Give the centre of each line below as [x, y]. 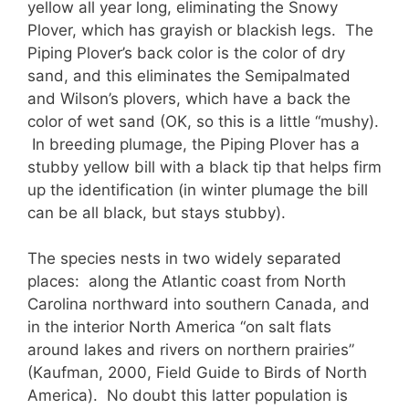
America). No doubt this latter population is [188, 396]
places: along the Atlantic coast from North [187, 282]
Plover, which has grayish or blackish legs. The [200, 30]
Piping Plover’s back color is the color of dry [186, 52]
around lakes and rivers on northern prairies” [191, 350]
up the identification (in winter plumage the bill [198, 189]
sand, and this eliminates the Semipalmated [189, 75]
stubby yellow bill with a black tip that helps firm [204, 167]
